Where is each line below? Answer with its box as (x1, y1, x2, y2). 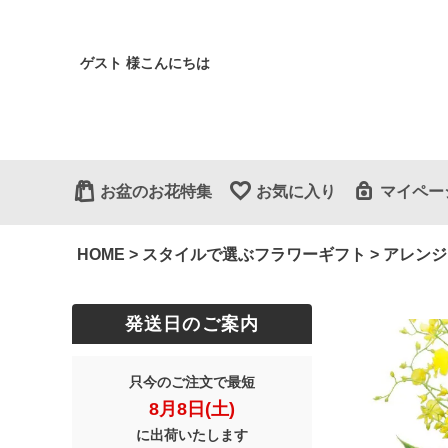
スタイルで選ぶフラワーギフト (142, 245, 366, 263)
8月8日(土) (149, 398, 235, 419)
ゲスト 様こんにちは (80, 55, 210, 71)
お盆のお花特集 (100, 183, 212, 201)
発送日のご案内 (124, 314, 260, 335)
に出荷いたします (136, 426, 248, 443)
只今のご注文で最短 (129, 373, 255, 390)
